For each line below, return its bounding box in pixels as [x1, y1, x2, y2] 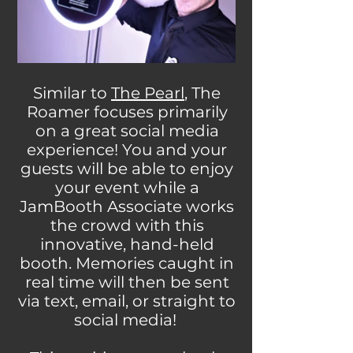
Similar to [33, 84, 111, 102]
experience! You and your [27, 140, 227, 159]
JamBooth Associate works [20, 197, 234, 216]
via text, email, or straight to [18, 292, 236, 310]
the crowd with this [50, 216, 204, 235]
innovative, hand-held [39, 235, 214, 254]
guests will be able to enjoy [20, 159, 233, 178]
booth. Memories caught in [20, 254, 234, 273]
